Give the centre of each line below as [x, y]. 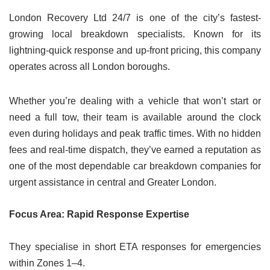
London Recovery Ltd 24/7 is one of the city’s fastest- [135, 18]
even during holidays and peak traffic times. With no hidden [135, 134]
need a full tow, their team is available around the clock [135, 118]
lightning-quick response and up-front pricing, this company [135, 51]
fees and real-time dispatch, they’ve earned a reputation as [135, 150]
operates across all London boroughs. [89, 67]
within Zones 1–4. [47, 263]
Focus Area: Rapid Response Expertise [99, 215]
